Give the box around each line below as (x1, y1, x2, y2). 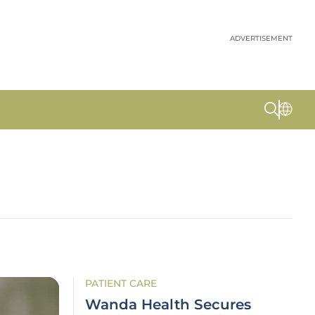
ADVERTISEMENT (230, 34, 292, 43)
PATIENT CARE (85, 277, 157, 290)
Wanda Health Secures (85, 296, 251, 313)
